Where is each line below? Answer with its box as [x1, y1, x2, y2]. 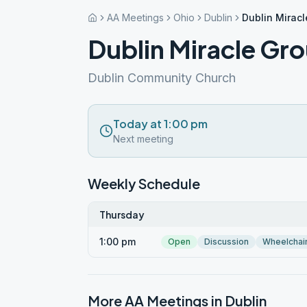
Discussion [204, 236, 249, 247]
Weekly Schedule [88, 175, 200, 192]
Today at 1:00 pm [113, 116, 208, 131]
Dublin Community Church [88, 71, 236, 85]
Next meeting [113, 133, 173, 145]
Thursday [99, 208, 145, 221]
